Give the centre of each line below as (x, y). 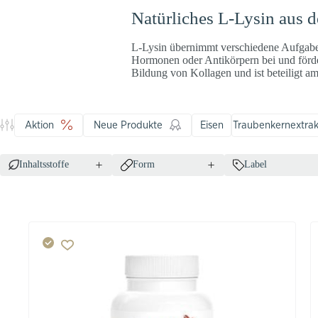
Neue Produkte (128, 125)
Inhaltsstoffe (44, 164)
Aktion (39, 125)
